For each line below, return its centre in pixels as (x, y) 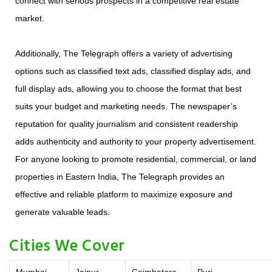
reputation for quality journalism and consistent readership (127, 124)
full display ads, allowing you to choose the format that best (128, 89)
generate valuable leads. (63, 212)
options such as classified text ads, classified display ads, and (133, 71)
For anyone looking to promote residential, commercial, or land (136, 159)
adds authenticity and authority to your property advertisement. (136, 142)
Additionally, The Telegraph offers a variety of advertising (124, 54)
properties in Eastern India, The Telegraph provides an (120, 177)
